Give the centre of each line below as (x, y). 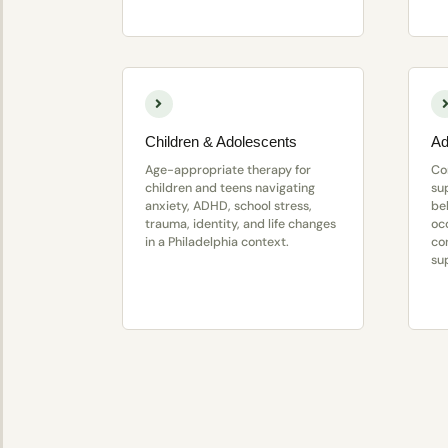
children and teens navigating (229, 188)
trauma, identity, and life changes (240, 224)
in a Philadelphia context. (216, 242)
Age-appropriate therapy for (227, 170)
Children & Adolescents (220, 142)
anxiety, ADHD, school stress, (228, 206)
